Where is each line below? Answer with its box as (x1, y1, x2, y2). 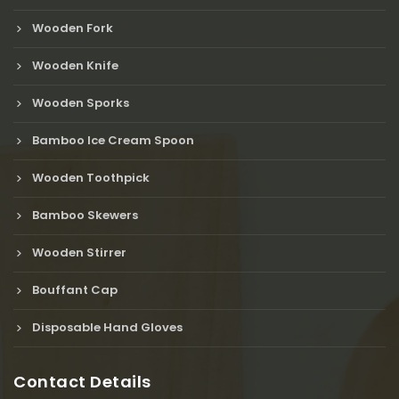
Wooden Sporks (28, 94, 129, 111)
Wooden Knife (28, 56, 118, 74)
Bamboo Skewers (28, 206, 138, 224)
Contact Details (13, 370, 151, 393)
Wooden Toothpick (28, 168, 150, 186)
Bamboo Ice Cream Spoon (28, 131, 194, 149)
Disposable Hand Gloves (28, 318, 183, 336)
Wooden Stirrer (28, 243, 126, 261)
